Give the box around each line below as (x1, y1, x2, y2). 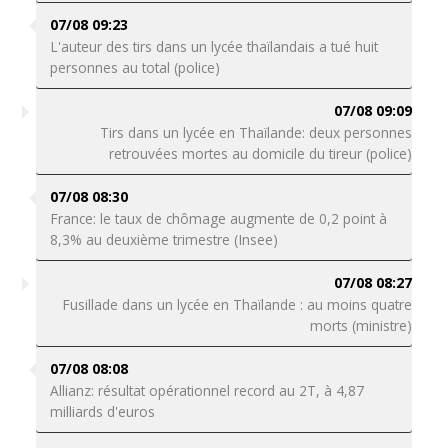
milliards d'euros (49, 402, 155, 421)
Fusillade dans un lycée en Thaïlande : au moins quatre (62, 295, 413, 314)
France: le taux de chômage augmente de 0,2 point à (49, 209, 387, 228)
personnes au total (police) (49, 58, 220, 77)
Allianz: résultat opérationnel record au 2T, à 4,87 (49, 381, 364, 400)
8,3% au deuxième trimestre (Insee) (49, 230, 278, 249)
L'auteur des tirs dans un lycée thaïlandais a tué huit (49, 37, 378, 56)
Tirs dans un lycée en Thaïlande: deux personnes (100, 123, 413, 142)
